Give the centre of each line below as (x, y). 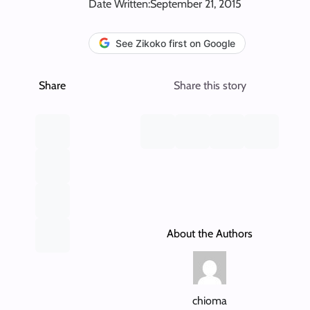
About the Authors (210, 233)
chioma (210, 300)
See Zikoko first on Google (175, 43)
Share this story (210, 85)
